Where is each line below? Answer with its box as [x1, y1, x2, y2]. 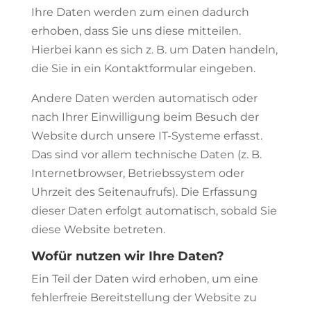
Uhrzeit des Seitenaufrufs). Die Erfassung [31, 185, 258, 199]
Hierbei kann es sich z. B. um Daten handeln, [31, 43, 278, 56]
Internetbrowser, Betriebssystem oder [31, 167, 244, 180]
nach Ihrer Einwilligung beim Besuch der [31, 110, 259, 124]
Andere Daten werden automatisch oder [31, 92, 258, 105]
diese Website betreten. [31, 223, 165, 236]
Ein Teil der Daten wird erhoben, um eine [31, 272, 258, 285]
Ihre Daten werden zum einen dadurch [31, 6, 249, 19]
